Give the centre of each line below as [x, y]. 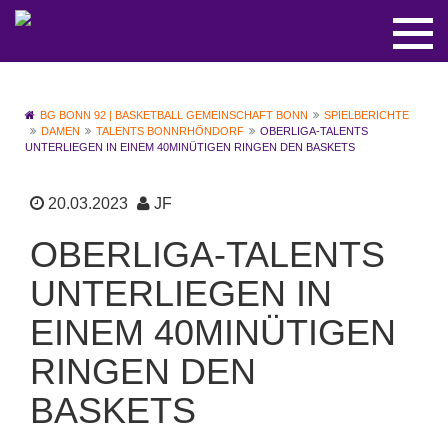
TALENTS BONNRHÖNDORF [170, 131]
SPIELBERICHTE [366, 115]
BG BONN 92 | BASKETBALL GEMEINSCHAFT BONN [174, 115]
